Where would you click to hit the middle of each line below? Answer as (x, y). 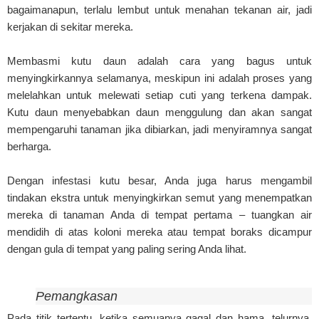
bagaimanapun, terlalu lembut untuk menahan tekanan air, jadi (159, 9)
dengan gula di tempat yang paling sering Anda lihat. (127, 249)
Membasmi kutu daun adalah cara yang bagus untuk (159, 61)
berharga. (29, 146)
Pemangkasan (77, 296)
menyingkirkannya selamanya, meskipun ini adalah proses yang (159, 78)
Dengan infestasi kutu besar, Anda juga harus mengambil (159, 180)
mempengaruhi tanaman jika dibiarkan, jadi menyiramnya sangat (159, 129)
